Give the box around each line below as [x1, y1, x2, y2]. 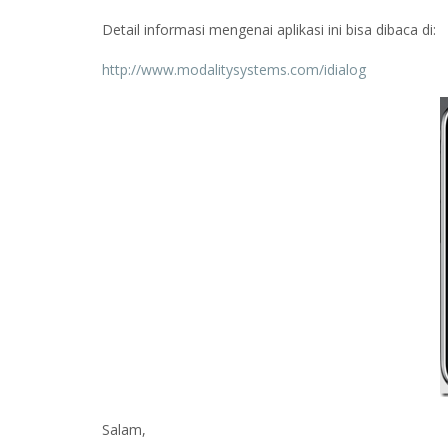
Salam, [102, 419, 146, 439]
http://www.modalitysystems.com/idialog [102, 59, 366, 79]
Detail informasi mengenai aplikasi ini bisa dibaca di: [102, 20, 436, 40]
